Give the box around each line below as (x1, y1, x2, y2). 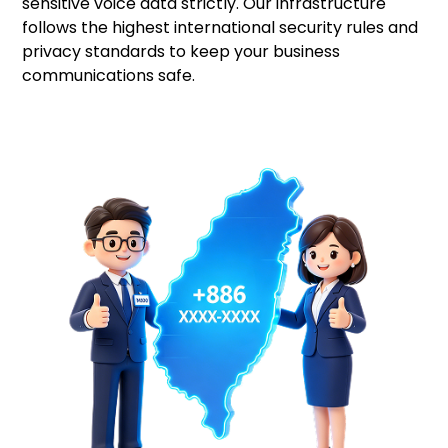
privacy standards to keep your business (22, 40, 341, 63)
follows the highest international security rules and (22, 16, 419, 39)
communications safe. (22, 64, 196, 87)
